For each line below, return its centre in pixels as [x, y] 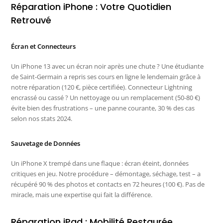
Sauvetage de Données [46, 144]
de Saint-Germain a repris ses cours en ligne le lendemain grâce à [106, 77]
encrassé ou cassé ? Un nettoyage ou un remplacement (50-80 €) [106, 98]
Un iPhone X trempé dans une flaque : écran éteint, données [100, 164]
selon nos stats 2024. [42, 119]
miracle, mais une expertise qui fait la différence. [82, 195]
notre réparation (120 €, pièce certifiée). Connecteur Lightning [102, 87]
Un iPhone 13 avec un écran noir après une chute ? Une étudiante [108, 66]
